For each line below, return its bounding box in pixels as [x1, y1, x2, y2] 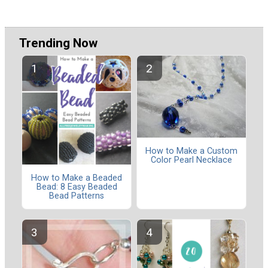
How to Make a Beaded [31, 172, 122, 183]
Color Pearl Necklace [151, 154, 232, 165]
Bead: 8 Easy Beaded [36, 181, 117, 192]
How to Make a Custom [145, 145, 237, 156]
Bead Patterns [49, 190, 104, 201]
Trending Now [19, 35, 98, 50]
